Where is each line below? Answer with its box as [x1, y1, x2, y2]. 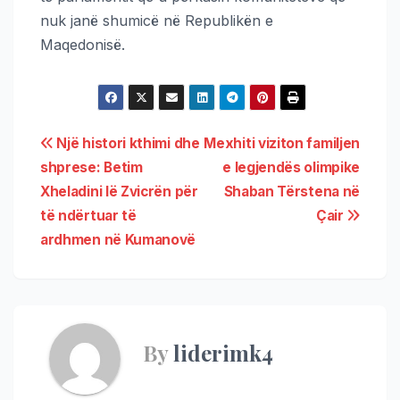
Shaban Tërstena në [223, 182, 360, 200]
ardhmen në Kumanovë [40, 230, 196, 248]
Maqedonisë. [40, 35, 125, 54]
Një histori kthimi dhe [53, 134, 200, 152]
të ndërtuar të [40, 206, 137, 224]
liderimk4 [173, 337, 273, 367]
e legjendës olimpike [222, 158, 360, 176]
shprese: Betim [40, 158, 143, 176]
